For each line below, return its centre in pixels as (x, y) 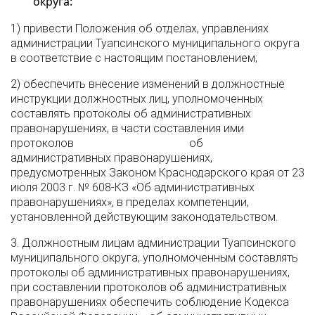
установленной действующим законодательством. (144, 217)
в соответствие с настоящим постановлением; (134, 58)
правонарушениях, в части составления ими (127, 128)
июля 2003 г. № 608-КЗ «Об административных (133, 187)
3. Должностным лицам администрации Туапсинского (153, 243)
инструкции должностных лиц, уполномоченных (137, 99)
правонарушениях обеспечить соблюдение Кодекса (150, 302)
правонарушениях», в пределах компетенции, (130, 202)
